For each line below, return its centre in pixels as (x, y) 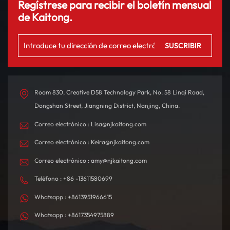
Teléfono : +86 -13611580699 (73, 179)
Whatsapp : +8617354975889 (74, 215)
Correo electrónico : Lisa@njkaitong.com (90, 124)
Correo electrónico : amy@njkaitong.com (91, 160)
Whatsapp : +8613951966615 (73, 197)
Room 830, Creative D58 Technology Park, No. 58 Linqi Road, (119, 92)
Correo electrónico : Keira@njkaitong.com (92, 142)
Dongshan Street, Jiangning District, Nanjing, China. (107, 105)
